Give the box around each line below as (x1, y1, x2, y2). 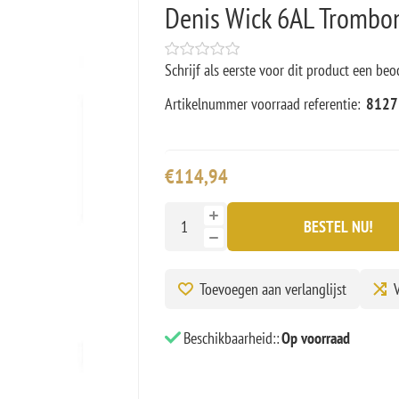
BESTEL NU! (303, 216, 373, 237)
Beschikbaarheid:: (183, 327, 280, 348)
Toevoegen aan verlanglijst (199, 278, 346, 299)
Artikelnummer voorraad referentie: (164, 93, 361, 114)
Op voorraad (281, 327, 350, 348)
